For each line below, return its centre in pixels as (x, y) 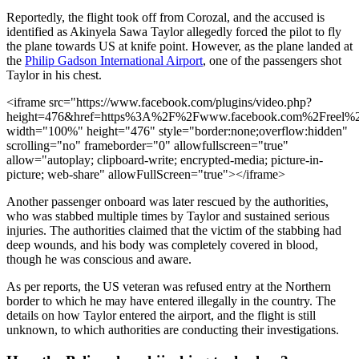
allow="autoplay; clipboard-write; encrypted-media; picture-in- (165, 159)
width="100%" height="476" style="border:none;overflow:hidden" (177, 131)
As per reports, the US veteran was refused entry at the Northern (169, 286)
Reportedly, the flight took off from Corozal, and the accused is (165, 17)
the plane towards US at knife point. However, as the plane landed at (179, 46)
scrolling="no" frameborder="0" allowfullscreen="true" (147, 145)
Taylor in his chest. (57, 75)
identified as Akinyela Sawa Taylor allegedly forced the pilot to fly (174, 31)
